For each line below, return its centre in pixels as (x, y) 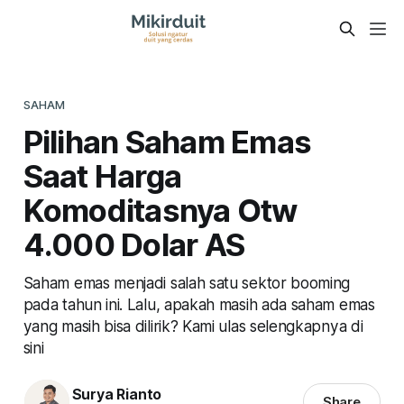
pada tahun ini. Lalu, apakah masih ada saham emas (199, 304)
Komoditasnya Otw (160, 210)
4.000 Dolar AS (134, 244)
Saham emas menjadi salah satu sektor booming (187, 282)
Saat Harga (102, 175)
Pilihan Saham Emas (167, 141)
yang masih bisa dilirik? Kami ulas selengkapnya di (193, 326)
